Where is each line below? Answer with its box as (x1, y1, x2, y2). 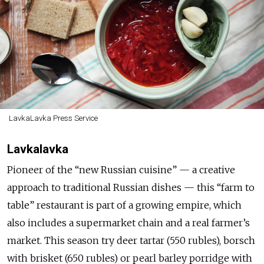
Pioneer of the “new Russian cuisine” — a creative (7, 163, 235, 176)
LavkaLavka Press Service (8, 113, 98, 123)
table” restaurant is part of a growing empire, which (7, 199, 242, 211)
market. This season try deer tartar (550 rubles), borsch (7, 234, 255, 246)
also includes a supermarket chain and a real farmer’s (7, 216, 250, 229)
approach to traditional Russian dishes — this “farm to (7, 181, 255, 193)
